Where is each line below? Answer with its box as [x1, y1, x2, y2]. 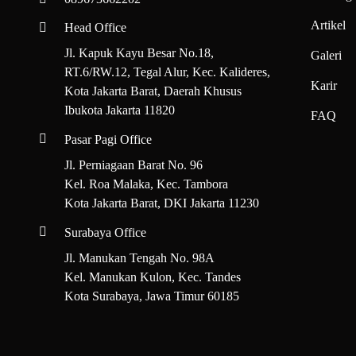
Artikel [311, 17, 346, 32]
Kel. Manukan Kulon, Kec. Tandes [64, 270, 242, 284]
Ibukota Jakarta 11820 [64, 103, 176, 118]
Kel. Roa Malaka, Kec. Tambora [64, 177, 229, 192]
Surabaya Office [64, 226, 147, 239]
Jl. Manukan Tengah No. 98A [64, 251, 215, 265]
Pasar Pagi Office [64, 133, 153, 147]
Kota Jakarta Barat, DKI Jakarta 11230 [64, 196, 260, 211]
